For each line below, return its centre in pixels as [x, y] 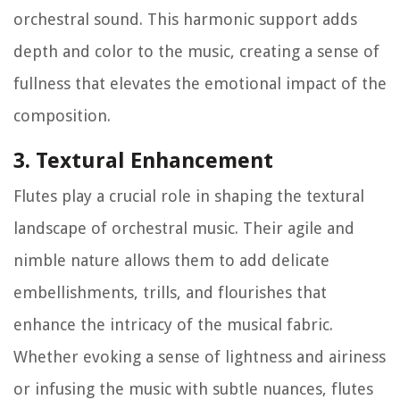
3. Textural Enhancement [143, 160]
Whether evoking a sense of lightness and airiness [200, 356]
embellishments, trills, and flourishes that [170, 292]
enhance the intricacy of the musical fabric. [173, 324]
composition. [62, 115]
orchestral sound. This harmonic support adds [185, 19]
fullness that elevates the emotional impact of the [200, 83]
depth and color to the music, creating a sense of [196, 51]
